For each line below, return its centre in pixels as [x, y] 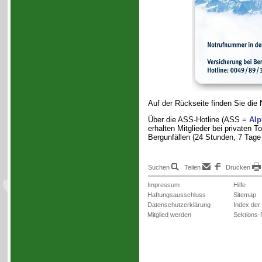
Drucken [238, 167]
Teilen [192, 167]
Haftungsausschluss [177, 195]
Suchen [159, 167]
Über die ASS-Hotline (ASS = [198, 120]
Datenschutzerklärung [179, 205]
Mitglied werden [169, 215]
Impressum [163, 185]
